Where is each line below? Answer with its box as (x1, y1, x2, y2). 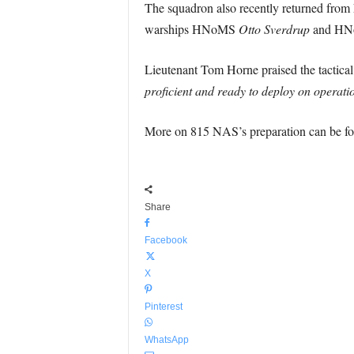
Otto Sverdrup (238, 21, 310, 37)
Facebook (144, 235, 187, 246)
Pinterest (144, 301, 183, 312)
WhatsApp (144, 334, 189, 345)
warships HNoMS (144, 21, 239, 37)
